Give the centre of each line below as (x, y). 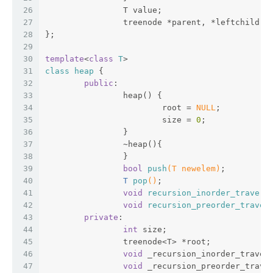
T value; (143, 10)
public (99, 83)
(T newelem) (194, 168)
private (101, 217)
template (65, 58)
